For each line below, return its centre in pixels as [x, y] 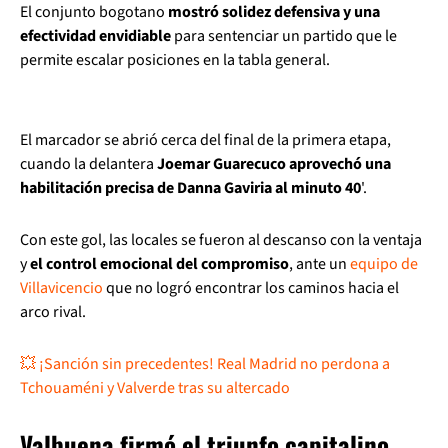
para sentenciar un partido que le [284, 36]
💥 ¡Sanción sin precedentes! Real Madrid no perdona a [205, 364]
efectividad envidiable [95, 36]
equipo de [384, 264]
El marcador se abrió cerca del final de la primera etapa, [205, 140]
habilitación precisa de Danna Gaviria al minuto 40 [190, 188]
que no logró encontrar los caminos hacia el [251, 288]
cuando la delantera [88, 164]
